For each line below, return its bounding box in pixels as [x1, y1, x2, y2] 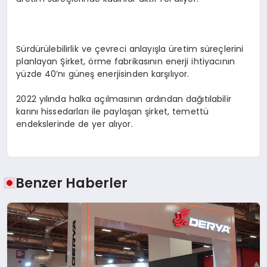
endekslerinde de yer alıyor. [16, 118, 133, 131]
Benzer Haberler [15, 173, 128, 193]
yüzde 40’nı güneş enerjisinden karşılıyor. [16, 68, 190, 80]
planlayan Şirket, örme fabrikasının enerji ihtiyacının [16, 55, 235, 68]
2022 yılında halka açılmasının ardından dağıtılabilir [16, 93, 231, 105]
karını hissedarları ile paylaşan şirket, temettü [16, 105, 209, 118]
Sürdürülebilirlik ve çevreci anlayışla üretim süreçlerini [16, 43, 244, 55]
